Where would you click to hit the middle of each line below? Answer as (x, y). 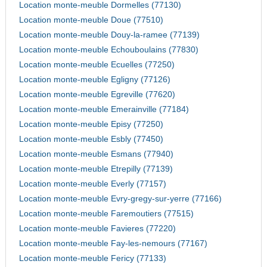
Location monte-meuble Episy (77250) (91, 125)
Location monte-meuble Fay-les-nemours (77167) (113, 244)
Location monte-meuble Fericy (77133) (92, 259)
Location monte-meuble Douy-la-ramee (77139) (109, 35)
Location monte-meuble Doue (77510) (91, 20)
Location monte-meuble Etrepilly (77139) (96, 169)
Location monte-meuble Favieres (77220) (97, 229)
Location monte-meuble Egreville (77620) (97, 95)
